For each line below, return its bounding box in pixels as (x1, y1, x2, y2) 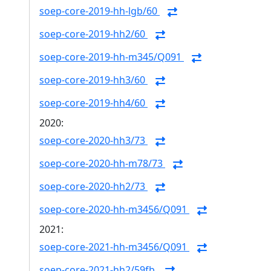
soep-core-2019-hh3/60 (39, 73, 148, 87)
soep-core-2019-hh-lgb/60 (39, 4, 160, 18)
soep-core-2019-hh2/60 (39, 27, 148, 41)
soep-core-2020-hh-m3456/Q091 (39, 203, 189, 217)
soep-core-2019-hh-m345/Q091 (39, 50, 184, 64)
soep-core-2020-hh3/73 (39, 134, 148, 148)
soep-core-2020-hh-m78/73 (39, 157, 165, 171)
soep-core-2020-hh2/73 (39, 180, 148, 194)
